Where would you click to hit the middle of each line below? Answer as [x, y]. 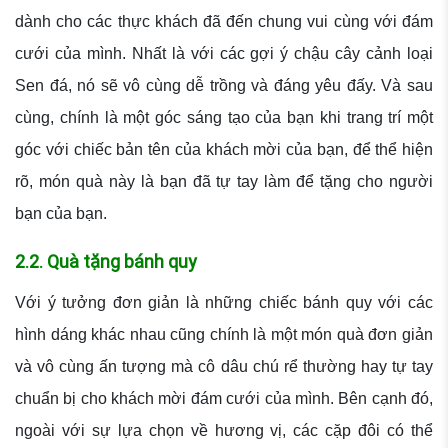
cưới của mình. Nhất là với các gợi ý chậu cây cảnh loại [224, 54]
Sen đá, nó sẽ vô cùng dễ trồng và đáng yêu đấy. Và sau [224, 86]
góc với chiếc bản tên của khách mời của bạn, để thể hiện [224, 150]
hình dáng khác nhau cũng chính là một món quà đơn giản [224, 335]
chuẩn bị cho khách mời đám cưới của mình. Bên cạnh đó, [224, 399]
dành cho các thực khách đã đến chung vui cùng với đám [224, 22]
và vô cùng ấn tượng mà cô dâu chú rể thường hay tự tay [224, 367]
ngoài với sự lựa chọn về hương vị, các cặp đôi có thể [224, 431]
